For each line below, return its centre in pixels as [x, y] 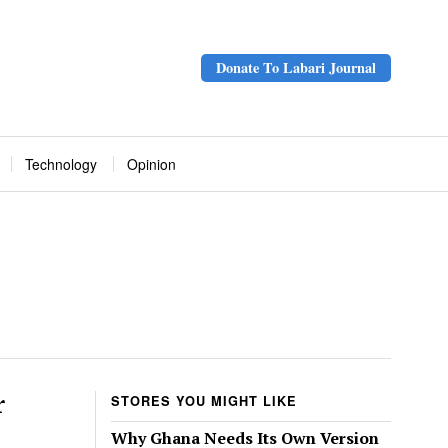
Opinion [151, 164]
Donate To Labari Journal [296, 68]
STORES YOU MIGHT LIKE [204, 401]
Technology [61, 164]
